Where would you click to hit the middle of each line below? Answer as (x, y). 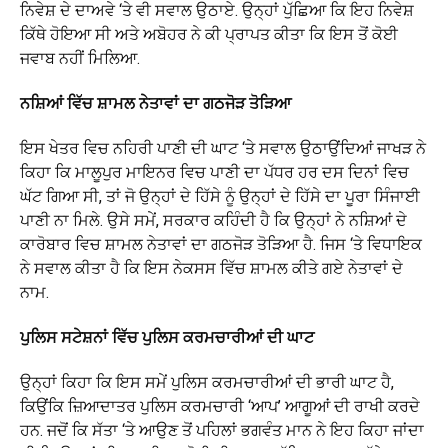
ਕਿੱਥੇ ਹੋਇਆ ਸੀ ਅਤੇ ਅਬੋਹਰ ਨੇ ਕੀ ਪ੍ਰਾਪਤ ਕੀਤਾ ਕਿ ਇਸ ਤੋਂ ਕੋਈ (209, 34)
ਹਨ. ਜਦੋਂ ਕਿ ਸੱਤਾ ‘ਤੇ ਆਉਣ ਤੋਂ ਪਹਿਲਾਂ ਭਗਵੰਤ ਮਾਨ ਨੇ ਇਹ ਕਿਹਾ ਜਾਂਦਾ (222, 430)
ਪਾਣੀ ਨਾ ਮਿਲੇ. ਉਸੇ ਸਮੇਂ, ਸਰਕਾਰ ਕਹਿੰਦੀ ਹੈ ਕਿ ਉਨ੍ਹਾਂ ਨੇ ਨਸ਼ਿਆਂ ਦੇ (213, 220)
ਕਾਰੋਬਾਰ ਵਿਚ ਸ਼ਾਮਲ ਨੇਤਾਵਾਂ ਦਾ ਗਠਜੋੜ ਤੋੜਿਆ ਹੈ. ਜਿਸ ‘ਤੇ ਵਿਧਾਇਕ (221, 244)
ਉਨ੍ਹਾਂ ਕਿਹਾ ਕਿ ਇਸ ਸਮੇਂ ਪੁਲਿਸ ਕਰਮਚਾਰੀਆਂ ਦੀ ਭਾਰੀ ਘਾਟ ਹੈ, (207, 382)
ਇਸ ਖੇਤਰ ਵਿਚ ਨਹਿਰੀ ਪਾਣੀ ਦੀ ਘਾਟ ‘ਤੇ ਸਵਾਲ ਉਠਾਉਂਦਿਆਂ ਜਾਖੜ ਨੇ (223, 148)
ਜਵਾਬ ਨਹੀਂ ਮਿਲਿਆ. (80, 58)
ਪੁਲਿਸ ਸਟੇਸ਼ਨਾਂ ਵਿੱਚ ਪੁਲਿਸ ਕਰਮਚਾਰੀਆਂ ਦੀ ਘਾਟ (167, 337)
